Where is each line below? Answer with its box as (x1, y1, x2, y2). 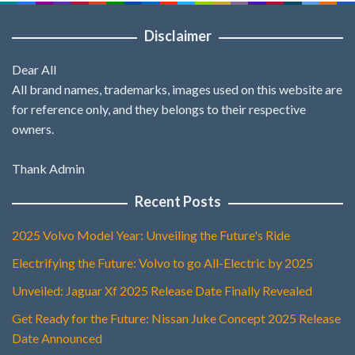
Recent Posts (134, 193, 221, 211)
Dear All (12, 62, 56, 78)
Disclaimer (143, 27, 212, 45)
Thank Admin (12, 161, 85, 177)
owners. (12, 121, 54, 137)
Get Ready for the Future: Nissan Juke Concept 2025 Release (12, 311, 341, 326)
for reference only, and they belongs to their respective (12, 101, 306, 117)
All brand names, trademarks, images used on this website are (12, 82, 342, 97)
